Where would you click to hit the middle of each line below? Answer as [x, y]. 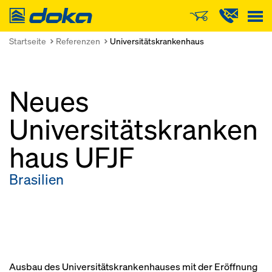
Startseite [28, 41]
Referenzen [78, 41]
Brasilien [36, 179]
